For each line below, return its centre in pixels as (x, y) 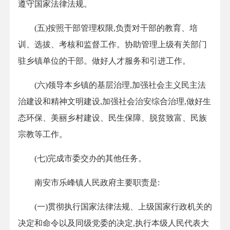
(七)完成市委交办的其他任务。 (83, 159)
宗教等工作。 (44, 135)
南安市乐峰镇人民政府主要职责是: (89, 183)
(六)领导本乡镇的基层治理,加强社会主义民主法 (112, 85)
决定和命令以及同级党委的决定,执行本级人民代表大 (113, 223)
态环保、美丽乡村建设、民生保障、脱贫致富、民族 (112, 118)
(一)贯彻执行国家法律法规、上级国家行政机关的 (115, 207)
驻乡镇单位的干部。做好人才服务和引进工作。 (105, 61)
